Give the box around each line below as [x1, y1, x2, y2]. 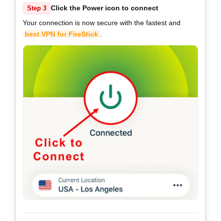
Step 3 [27, 4, 46, 12]
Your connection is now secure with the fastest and [23, 18, 181, 27]
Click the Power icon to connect [51, 4, 158, 12]
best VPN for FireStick [25, 30, 98, 38]
